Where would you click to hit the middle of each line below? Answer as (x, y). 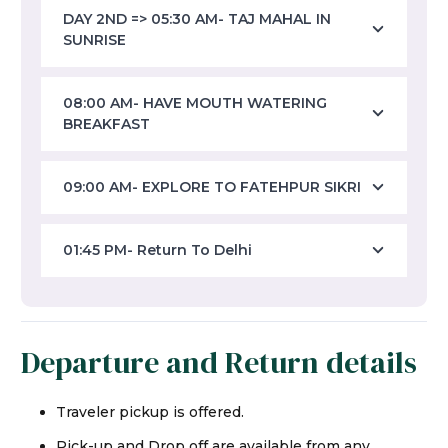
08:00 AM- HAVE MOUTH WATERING (195, 102)
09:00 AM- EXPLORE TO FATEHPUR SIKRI (212, 186)
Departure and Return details (219, 363)
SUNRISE (94, 39)
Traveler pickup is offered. (150, 412)
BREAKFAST (106, 123)
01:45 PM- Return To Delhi (157, 249)
